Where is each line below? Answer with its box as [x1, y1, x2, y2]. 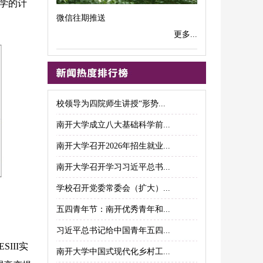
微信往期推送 [56, 14, 106, 22]
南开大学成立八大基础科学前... [56, 120, 170, 129]
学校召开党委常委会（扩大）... [56, 184, 170, 193]
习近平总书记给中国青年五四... [56, 226, 170, 235]
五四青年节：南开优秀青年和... [56, 205, 170, 214]
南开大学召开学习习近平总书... [56, 163, 170, 171]
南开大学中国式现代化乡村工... [56, 247, 170, 256]
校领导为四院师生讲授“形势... [56, 99, 166, 108]
